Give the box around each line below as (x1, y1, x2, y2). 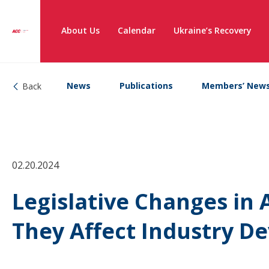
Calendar (118, 25, 156, 36)
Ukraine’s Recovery (174, 25, 252, 36)
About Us (61, 25, 100, 36)
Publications (119, 80, 173, 91)
